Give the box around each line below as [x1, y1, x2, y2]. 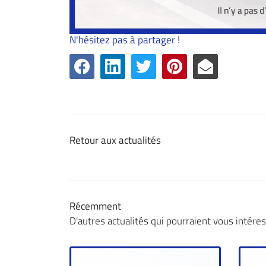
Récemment [69, 198, 121, 214]
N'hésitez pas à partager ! [69, 32, 180, 47]
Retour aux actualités [69, 132, 161, 148]
